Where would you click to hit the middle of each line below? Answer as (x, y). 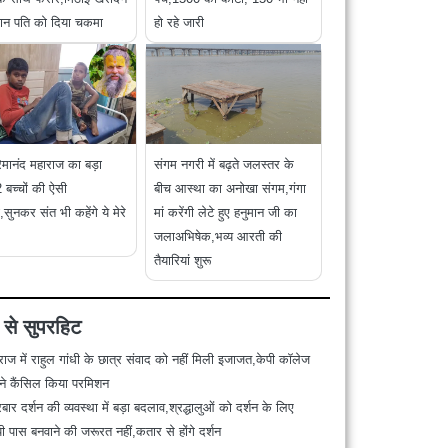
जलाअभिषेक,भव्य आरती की (218, 237)
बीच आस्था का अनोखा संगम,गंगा (230, 189)
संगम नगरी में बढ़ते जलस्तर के (224, 165)
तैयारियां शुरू (183, 261)
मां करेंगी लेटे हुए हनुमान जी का (226, 213)
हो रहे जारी (179, 23)
